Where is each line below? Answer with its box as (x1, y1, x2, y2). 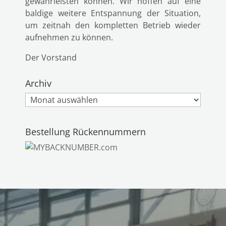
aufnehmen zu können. (25, 32, 113, 43)
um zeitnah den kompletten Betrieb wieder (25, 20, 201, 31)
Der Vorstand (25, 52, 77, 63)
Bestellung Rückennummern (25, 126, 146, 138)
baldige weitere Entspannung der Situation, (25, 8, 201, 19)
